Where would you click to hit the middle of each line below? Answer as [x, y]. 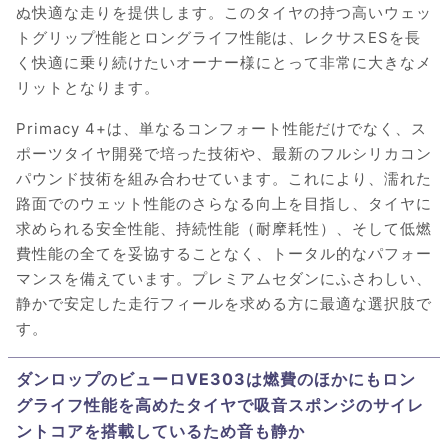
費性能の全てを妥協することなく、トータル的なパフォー [224, 254]
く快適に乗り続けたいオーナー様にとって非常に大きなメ [224, 63]
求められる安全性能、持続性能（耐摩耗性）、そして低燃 [224, 229]
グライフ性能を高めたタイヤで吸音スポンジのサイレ [220, 405]
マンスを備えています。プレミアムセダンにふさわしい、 [224, 279]
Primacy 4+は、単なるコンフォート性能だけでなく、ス [221, 129]
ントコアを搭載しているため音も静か [160, 431]
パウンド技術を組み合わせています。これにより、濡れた [224, 179]
